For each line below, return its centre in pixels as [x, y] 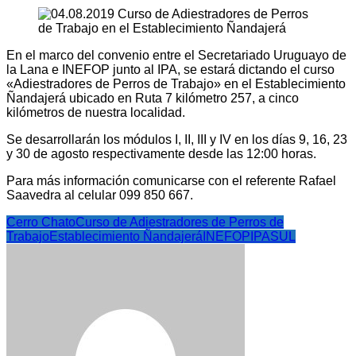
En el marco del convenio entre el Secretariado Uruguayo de [176, 56]
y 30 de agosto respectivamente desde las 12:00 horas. [161, 154]
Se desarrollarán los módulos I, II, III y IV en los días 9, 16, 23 [177, 140]
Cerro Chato [41, 222]
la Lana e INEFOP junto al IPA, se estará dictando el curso [170, 70]
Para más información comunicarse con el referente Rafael [171, 181]
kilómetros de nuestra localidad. [96, 113]
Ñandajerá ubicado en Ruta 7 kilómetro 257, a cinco [153, 99]
